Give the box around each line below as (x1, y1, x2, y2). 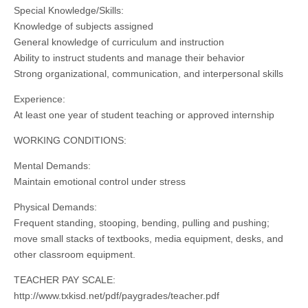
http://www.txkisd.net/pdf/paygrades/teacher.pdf (14, 290, 219, 302)
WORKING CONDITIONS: (14, 135, 126, 146)
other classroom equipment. (14, 249, 135, 261)
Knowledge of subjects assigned (14, 21, 153, 32)
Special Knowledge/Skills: (14, 5, 124, 16)
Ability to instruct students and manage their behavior (14, 52, 245, 64)
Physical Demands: (14, 201, 97, 213)
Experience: (14, 93, 65, 105)
